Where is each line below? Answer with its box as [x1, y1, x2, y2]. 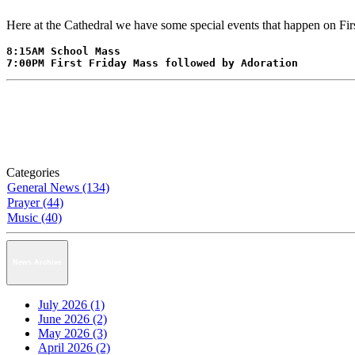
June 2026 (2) [38, 312, 107, 326]
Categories [6, 165, 59, 179]
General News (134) [7, 180, 109, 194]
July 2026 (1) [38, 298, 105, 312]
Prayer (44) [7, 195, 63, 209]
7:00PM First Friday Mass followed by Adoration [6, 56, 298, 69]
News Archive [13, 258, 62, 267]
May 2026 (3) [38, 326, 107, 341]
